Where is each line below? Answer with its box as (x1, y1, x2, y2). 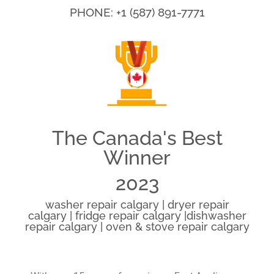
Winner (103, 146, 171, 169)
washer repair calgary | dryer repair (45, 198, 229, 211)
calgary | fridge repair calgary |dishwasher (28, 209, 246, 222)
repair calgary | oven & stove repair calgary (24, 220, 250, 233)
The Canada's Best (51, 126, 223, 149)
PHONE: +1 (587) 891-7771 (69, 6, 205, 20)
